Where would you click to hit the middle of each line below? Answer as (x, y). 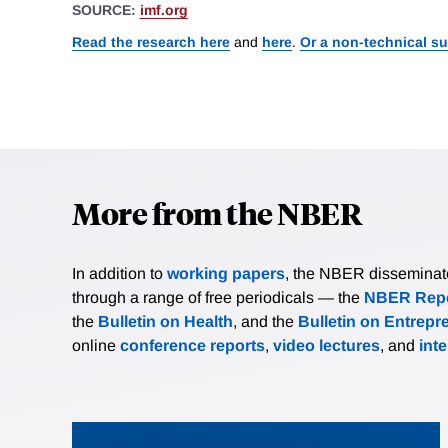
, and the (265, 321)
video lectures (326, 345)
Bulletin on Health (165, 321)
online (96, 345)
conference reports (192, 345)
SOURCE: (106, 10)
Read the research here (151, 41)
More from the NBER (217, 212)
